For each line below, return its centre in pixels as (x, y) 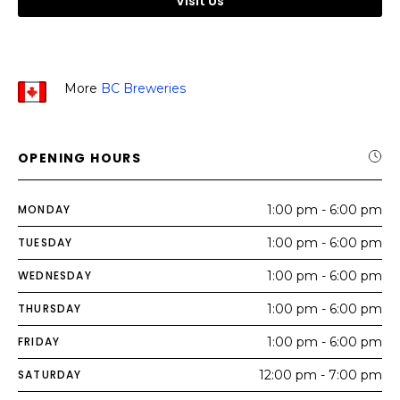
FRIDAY (39, 342)
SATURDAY (50, 375)
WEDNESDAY (55, 275)
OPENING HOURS (80, 158)
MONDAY (45, 209)
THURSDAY (50, 308)
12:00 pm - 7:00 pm (321, 375)
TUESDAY (46, 242)
